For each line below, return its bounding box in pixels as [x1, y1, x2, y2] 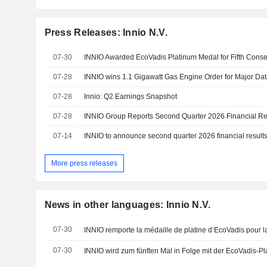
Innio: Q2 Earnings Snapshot [84, 92, 178, 101]
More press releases [51, 159, 117, 167]
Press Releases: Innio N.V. [44, 27, 167, 38]
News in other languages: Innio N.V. [44, 200, 211, 210]
